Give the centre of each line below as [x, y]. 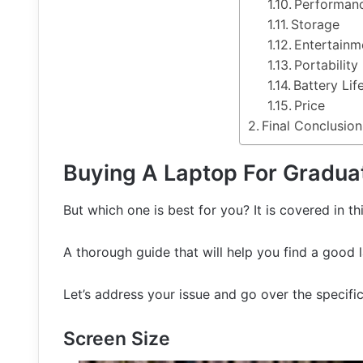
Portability [326, 65]
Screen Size [117, 338]
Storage [315, 25]
